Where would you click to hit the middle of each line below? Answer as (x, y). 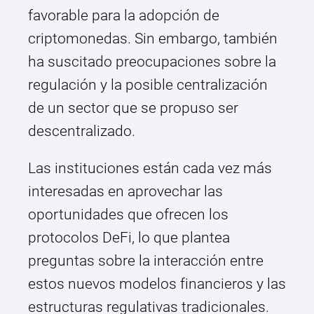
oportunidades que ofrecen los (128, 215)
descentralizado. (82, 131)
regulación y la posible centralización (148, 85)
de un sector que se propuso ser (133, 108)
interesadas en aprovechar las (125, 192)
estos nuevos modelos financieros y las (157, 284)
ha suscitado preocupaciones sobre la (152, 62)
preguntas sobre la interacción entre (146, 261)
